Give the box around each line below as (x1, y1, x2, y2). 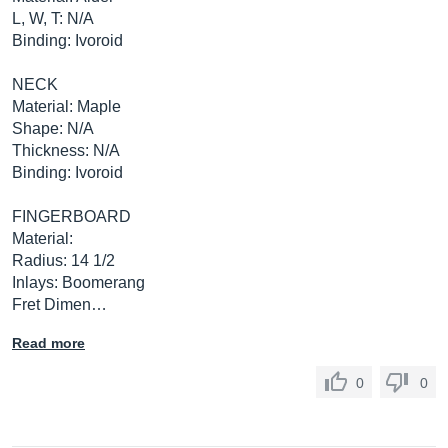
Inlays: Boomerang (12, 274, 145, 291)
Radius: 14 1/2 (12, 252, 115, 269)
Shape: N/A (12, 120, 94, 137)
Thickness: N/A (12, 142, 120, 159)
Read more (12, 335, 85, 351)
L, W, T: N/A (12, 10, 94, 27)
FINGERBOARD (12, 208, 131, 225)
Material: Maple (12, 98, 121, 115)
